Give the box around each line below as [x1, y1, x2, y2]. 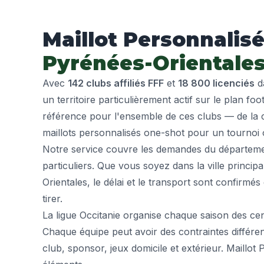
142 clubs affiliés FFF [68, 77, 164, 89]
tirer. [42, 193, 62, 204]
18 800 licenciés [178, 77, 255, 89]
